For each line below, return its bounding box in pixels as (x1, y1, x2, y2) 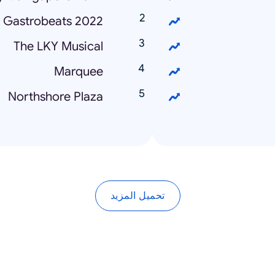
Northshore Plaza (8, 89, 103, 104)
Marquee (54, 64, 103, 79)
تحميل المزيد (110, 190, 165, 201)
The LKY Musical (14, 39, 103, 54)
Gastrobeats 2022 (3, 14, 103, 29)
